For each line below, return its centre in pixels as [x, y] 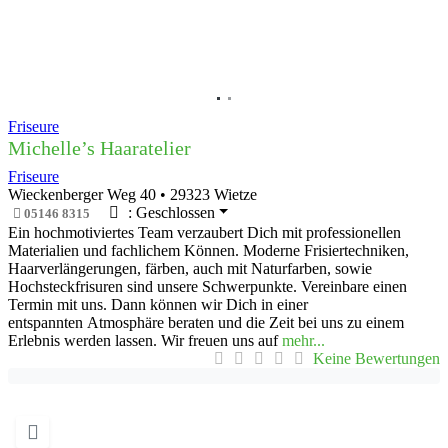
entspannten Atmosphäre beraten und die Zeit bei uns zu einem [206, 322]
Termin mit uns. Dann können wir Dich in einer [158, 304]
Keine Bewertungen [376, 358]
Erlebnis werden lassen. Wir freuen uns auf [145, 340]
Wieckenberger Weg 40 [82, 194]
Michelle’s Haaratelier [99, 148]
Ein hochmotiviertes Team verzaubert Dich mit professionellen [204, 232]
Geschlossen [175, 212]
